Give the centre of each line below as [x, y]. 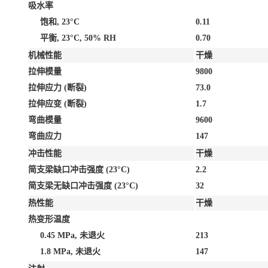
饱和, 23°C [60, 22]
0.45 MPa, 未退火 [72, 235]
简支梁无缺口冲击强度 [71, 185]
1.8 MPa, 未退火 [70, 251]
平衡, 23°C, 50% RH [78, 38]
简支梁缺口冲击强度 [67, 169]
